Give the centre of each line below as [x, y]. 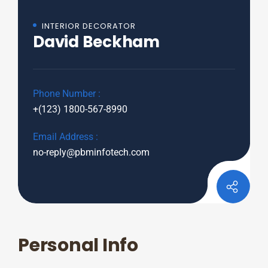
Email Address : [66, 137]
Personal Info [78, 245]
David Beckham [96, 42]
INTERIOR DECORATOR [89, 26]
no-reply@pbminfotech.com [91, 152]
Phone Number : [67, 94]
